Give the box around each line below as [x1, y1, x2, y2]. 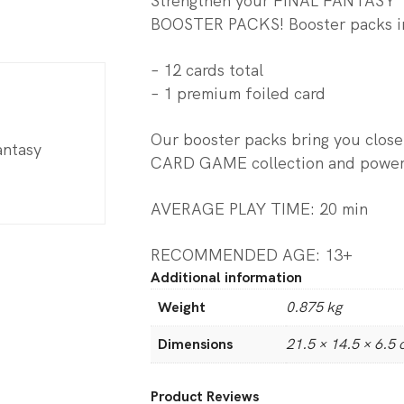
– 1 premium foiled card [151, 82, 326, 104]
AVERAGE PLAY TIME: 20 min [151, 197, 368, 219]
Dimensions [158, 334, 233, 353]
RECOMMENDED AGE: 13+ [151, 243, 353, 265]
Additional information [151, 267, 302, 287]
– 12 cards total [151, 59, 263, 80]
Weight [158, 297, 206, 317]
